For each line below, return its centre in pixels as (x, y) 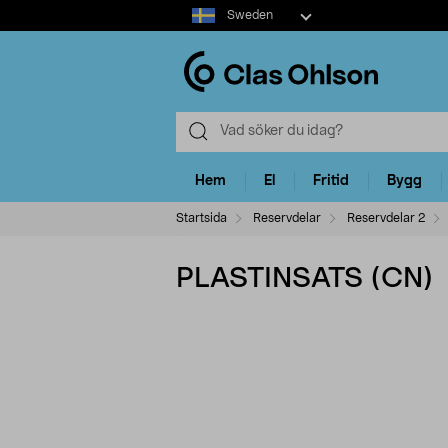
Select (195, 9)
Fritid (331, 181)
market (198, 29)
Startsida (201, 217)
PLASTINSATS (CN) (305, 278)
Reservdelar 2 (384, 217)
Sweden (249, 15)
